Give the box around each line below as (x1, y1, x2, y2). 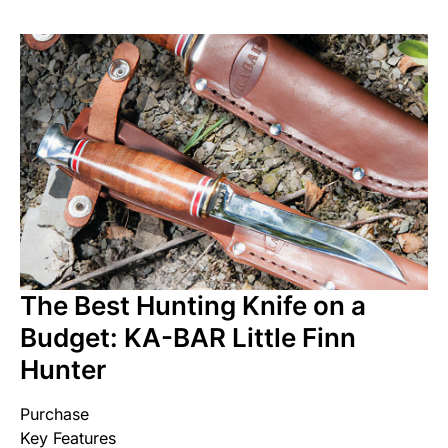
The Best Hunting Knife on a (20, 289, 366, 321)
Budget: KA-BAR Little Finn (20, 321, 356, 353)
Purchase (20, 403, 89, 424)
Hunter (20, 353, 106, 385)
